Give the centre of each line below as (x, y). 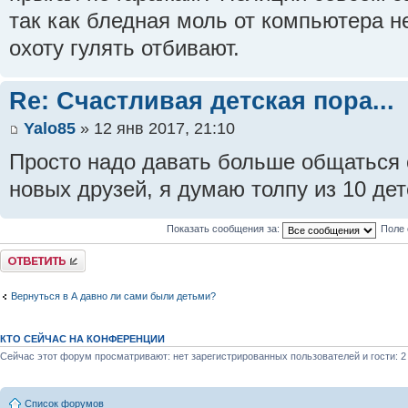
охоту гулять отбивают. (124, 49)
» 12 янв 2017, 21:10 (155, 128)
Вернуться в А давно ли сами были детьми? (113, 296)
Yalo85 (50, 128)
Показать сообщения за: (224, 229)
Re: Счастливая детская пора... (202, 101)
